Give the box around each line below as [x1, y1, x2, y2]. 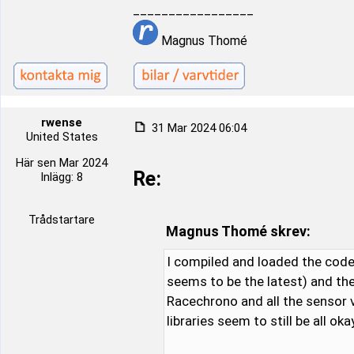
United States [25, 130, 98, 144]
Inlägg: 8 [40, 170, 83, 184]
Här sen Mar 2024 [16, 156, 107, 170]
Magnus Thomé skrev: [165, 223, 311, 239]
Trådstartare [28, 213, 95, 227]
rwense [41, 115, 82, 130]
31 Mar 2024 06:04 [149, 121, 247, 135]
